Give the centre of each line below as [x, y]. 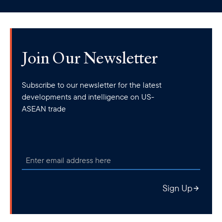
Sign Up [177, 188]
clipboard [29, 6]
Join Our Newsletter [90, 57]
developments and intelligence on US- [88, 97]
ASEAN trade [44, 109]
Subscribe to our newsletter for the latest [92, 85]
